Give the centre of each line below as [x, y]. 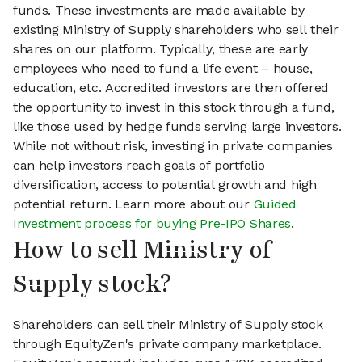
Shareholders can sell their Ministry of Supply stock [168, 325]
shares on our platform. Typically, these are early [160, 49]
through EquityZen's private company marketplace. [167, 344]
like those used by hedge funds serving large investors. [177, 127]
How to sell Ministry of [142, 250]
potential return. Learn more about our [133, 204]
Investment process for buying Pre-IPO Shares [152, 224]
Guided [275, 204]
